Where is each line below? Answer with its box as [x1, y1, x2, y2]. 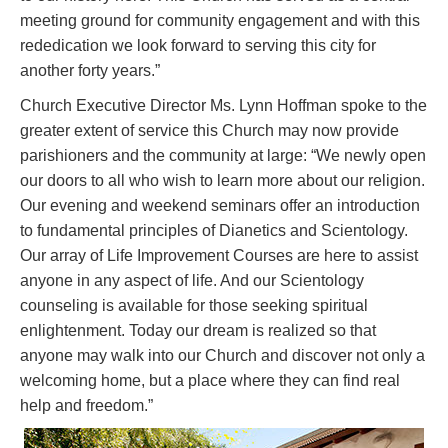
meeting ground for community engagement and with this [20, 11, 420, 29]
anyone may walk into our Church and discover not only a [20, 346, 425, 364]
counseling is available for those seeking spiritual [20, 296, 368, 314]
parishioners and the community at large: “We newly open [20, 146, 426, 164]
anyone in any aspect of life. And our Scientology [20, 271, 364, 289]
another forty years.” [20, 61, 160, 79]
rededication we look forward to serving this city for [20, 36, 376, 54]
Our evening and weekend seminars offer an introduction [20, 196, 420, 214]
